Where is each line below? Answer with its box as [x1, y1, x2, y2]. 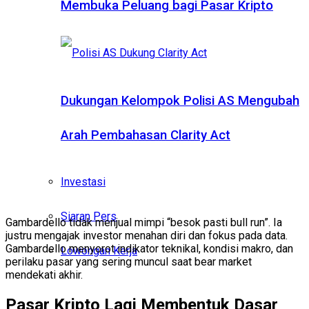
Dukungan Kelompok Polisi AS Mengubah [61, 92, 299, 108]
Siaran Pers [61, 210, 117, 223]
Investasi [61, 175, 106, 189]
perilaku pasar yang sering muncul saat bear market [6, 255, 252, 269]
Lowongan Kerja [61, 244, 137, 258]
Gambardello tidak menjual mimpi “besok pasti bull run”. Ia [6, 216, 282, 230]
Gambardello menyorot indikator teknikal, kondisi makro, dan [6, 242, 293, 256]
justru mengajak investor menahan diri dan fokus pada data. [6, 229, 288, 243]
